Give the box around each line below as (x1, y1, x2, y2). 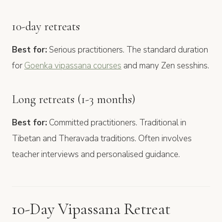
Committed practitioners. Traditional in (47, 116, 186, 128)
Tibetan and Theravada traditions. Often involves (12, 132, 192, 144)
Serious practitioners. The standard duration (47, 44, 208, 55)
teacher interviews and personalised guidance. (12, 148, 180, 160)
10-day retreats (12, 19, 80, 34)
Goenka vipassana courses (24, 59, 121, 71)
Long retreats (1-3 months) (12, 92, 135, 107)
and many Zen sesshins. (121, 59, 209, 71)
